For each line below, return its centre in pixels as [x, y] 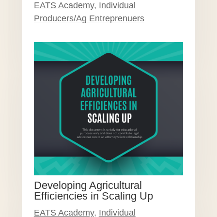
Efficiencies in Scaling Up [93, 196]
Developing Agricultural [88, 185]
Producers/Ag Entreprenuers [89, 18]
